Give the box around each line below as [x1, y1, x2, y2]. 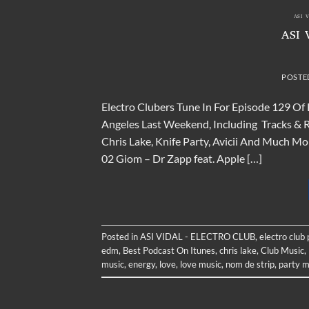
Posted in [101, 231, 140, 243]
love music [180, 259, 221, 270]
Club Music [261, 245, 304, 257]
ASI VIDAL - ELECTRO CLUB [140, 231, 255, 243]
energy [128, 259, 155, 270]
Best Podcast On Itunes [123, 245, 215, 257]
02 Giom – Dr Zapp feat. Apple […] [101, 151, 262, 165]
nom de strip [226, 259, 275, 270]
